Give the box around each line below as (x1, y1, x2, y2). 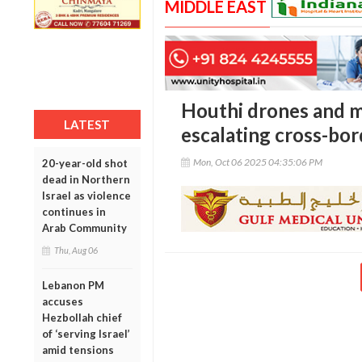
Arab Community (42, 221, 127, 234)
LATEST (64, 116, 111, 132)
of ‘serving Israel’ (42, 326, 130, 340)
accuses (42, 294, 83, 308)
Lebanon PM (42, 278, 104, 292)
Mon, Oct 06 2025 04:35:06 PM (192, 156, 322, 169)
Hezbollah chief (42, 310, 122, 324)
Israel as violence (42, 188, 131, 202)
